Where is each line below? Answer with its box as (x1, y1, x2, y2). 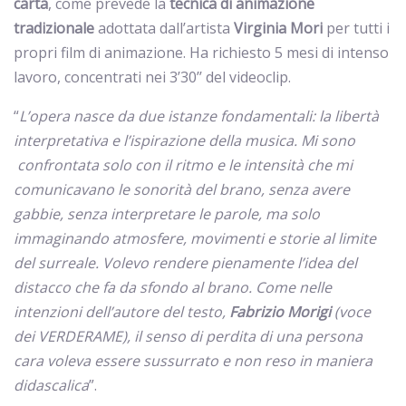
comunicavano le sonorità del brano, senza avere (14, 179, 350, 199)
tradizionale (14, 18, 94, 38)
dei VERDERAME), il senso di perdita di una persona (14, 326, 362, 346)
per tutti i (323, 18, 390, 38)
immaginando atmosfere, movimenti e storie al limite (14, 228, 376, 248)
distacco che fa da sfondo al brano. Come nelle (14, 277, 332, 297)
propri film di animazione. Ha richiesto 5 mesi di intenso (14, 43, 389, 63)
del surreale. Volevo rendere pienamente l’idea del (14, 253, 357, 273)
